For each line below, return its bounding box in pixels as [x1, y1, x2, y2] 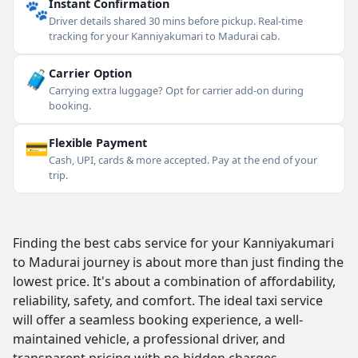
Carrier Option [49, 66, 132, 81]
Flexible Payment [49, 135, 147, 150]
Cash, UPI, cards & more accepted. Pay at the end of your [49, 153, 317, 167]
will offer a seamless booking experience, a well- [13, 311, 303, 328]
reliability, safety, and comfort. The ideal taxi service [13, 292, 323, 309]
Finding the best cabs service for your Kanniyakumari [13, 234, 334, 252]
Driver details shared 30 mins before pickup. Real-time [49, 14, 303, 28]
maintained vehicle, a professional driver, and [13, 330, 285, 348]
